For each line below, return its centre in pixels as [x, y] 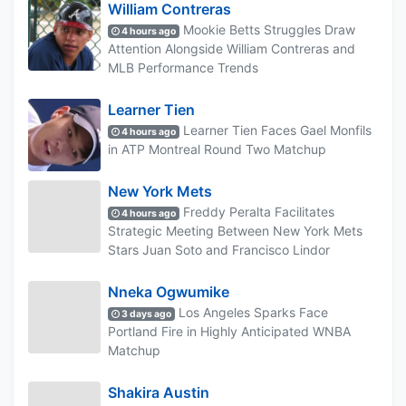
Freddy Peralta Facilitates [257, 211]
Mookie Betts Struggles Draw [268, 29]
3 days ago [146, 314]
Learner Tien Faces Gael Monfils [276, 130]
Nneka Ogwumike [169, 291]
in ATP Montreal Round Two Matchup [217, 149]
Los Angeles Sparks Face [252, 312]
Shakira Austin [159, 392]
